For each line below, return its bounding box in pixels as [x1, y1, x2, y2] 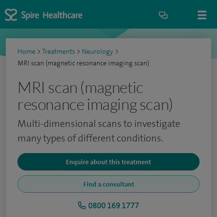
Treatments [42, 47, 75, 56]
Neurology [82, 47, 113, 56]
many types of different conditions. [17, 132, 163, 144]
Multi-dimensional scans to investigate [17, 117, 180, 130]
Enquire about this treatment [66, 157, 151, 166]
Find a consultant [83, 180, 134, 188]
